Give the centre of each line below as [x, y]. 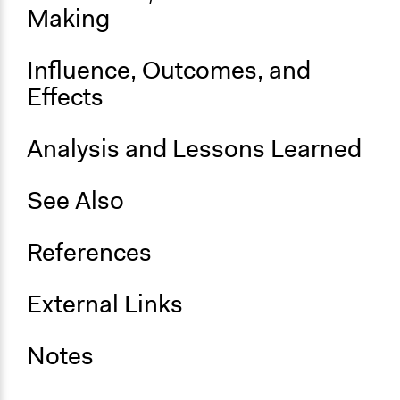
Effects [65, 97]
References [89, 253]
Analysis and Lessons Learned [194, 149]
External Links [105, 304]
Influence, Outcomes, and [169, 71]
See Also [75, 201]
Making [68, 19]
